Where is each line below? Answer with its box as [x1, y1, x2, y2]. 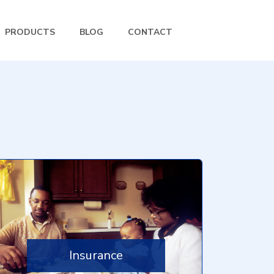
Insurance [68, 247, 123, 264]
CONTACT [128, 26, 172, 38]
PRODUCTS [5, 26, 55, 38]
